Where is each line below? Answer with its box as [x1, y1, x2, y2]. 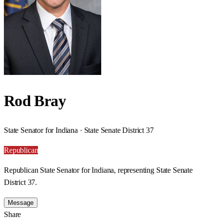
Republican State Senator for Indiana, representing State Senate [4, 165, 193, 174]
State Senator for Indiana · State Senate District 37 [4, 126, 154, 134]
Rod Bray [4, 92, 66, 110]
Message [8, 199, 34, 206]
